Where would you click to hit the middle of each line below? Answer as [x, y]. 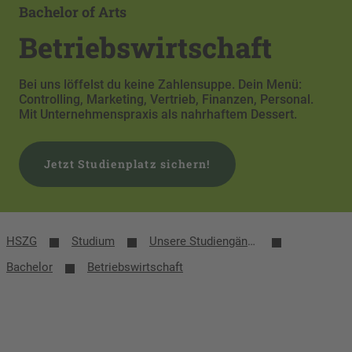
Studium [93, 242]
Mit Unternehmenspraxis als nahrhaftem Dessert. [158, 115]
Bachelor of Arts [73, 12]
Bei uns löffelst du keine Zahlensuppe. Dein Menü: [160, 85]
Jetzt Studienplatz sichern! [127, 164]
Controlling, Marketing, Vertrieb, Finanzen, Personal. [166, 100]
